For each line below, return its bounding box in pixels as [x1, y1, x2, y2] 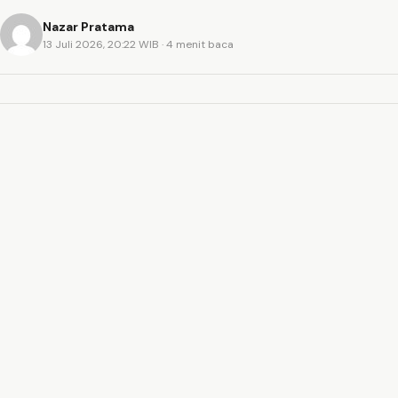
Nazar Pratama [43, 18, 134, 35]
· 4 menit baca [162, 36, 234, 52]
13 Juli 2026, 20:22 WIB [43, 36, 162, 52]
